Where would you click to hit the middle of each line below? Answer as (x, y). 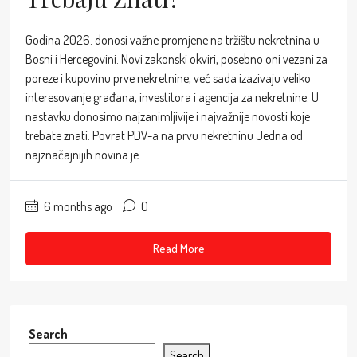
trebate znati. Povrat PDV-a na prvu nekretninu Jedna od (164, 135)
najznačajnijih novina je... (86, 154)
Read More (178, 248)
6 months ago (77, 206)
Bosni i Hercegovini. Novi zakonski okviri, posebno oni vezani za (177, 59)
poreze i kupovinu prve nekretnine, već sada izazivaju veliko (168, 78)
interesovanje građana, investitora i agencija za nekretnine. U (172, 97)
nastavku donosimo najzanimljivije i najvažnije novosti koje (168, 116)
